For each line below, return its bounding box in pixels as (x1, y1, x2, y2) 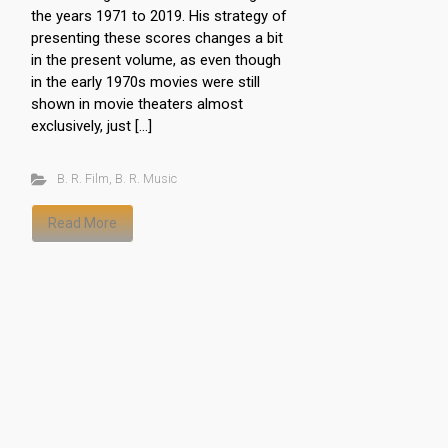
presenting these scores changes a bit (31, 28, 283, 47)
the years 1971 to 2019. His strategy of (31, 6, 287, 25)
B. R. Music (114, 170, 177, 186)
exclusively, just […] (31, 116, 152, 135)
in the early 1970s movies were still (31, 72, 260, 91)
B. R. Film (56, 170, 109, 186)
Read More (48, 214, 117, 231)
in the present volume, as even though (31, 50, 281, 69)
